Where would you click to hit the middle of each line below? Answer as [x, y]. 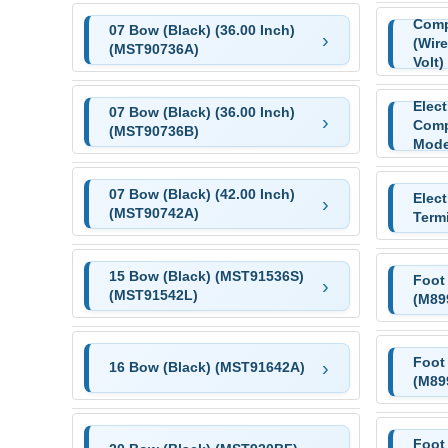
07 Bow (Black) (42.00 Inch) [201, 193]
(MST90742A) [153, 212]
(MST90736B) [153, 130]
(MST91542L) [153, 294]
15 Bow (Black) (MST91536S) [206, 275]
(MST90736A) [153, 48]
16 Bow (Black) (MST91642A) [206, 367]
